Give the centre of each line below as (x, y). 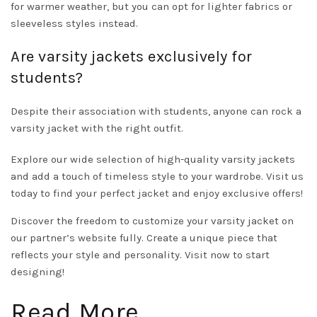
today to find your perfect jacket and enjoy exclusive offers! (157, 194)
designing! (38, 272)
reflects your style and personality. (98, 255)
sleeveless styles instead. (74, 24)
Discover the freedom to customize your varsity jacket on (152, 221)
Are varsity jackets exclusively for (132, 57)
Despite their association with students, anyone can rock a (156, 111)
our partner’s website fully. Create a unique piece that (144, 238)
